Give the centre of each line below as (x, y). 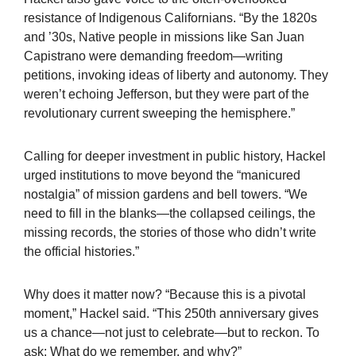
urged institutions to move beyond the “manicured (162, 175)
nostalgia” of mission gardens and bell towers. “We (166, 194)
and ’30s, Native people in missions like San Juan (164, 37)
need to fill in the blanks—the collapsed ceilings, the (170, 213)
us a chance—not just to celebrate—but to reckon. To (172, 333)
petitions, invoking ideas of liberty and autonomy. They (176, 75)
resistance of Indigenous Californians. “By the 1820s (170, 18)
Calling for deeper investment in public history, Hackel (175, 156)
